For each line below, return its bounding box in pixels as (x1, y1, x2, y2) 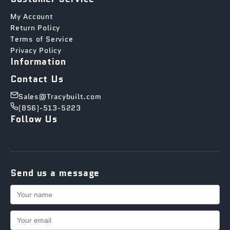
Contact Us (10, 72, 64, 86)
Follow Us (10, 112, 58, 126)
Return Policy (10, 23, 61, 33)
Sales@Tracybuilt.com (18, 91, 102, 102)
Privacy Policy (10, 45, 62, 55)
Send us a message (10, 166, 100, 180)
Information (10, 55, 66, 68)
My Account (10, 11, 53, 22)
